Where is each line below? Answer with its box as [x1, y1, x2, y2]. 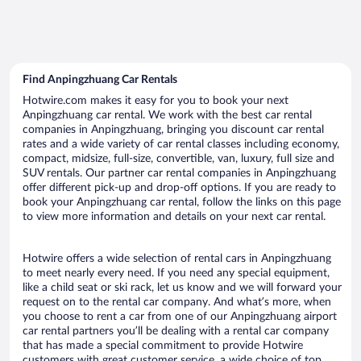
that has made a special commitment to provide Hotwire [23, 339, 303, 351]
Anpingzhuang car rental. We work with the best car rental [23, 109, 312, 121]
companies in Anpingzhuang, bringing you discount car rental [23, 123, 324, 135]
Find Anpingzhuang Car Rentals [23, 73, 177, 85]
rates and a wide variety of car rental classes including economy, [23, 138, 339, 150]
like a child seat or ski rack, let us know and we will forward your [23, 281, 342, 293]
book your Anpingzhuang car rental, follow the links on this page [23, 196, 341, 208]
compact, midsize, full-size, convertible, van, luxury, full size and [23, 152, 334, 164]
